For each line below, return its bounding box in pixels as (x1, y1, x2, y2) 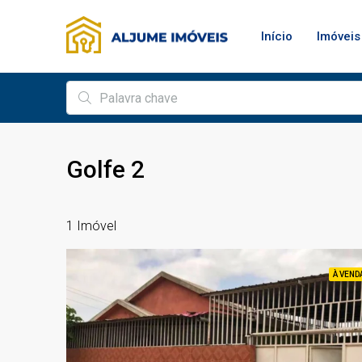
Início (261, 29, 293, 44)
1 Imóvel (66, 217, 116, 234)
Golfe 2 (66, 155, 145, 183)
